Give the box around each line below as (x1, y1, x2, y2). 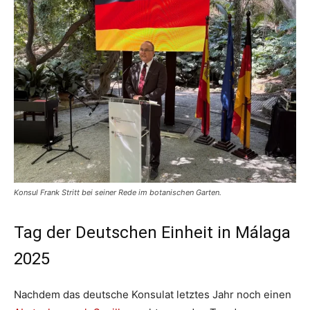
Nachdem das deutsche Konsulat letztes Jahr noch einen (14, 288, 291, 301)
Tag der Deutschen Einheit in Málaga (14, 223, 291, 242)
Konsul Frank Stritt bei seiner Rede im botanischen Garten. (14, 188, 221, 197)
